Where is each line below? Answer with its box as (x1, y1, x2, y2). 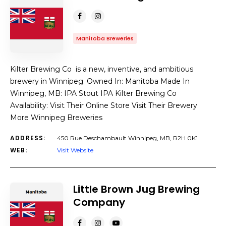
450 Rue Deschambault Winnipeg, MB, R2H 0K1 (57, 134, 198, 142)
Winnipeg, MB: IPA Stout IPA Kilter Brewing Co (10, 89, 177, 98)
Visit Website (57, 146, 93, 154)
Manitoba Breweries (76, 34, 134, 42)
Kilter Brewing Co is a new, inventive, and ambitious (10, 65, 193, 74)
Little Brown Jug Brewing (73, 182, 200, 196)
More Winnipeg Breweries (10, 113, 102, 122)
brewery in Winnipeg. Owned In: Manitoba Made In (10, 77, 190, 86)
